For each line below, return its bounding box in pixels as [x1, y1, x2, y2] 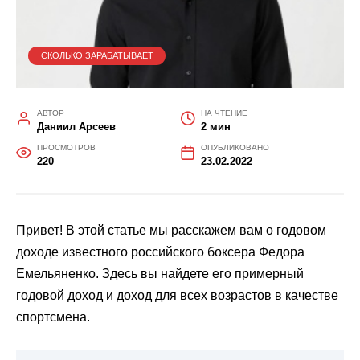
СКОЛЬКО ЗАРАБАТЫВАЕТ [40, 51, 153, 61]
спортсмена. [16, 310, 90, 325]
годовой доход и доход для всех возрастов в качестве [16, 288, 338, 303]
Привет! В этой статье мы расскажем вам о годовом [16, 223, 326, 238]
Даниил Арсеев [36, 121, 116, 133]
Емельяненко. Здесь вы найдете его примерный [16, 267, 304, 281]
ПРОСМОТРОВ [36, 143, 96, 153]
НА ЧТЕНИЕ [200, 108, 247, 118]
